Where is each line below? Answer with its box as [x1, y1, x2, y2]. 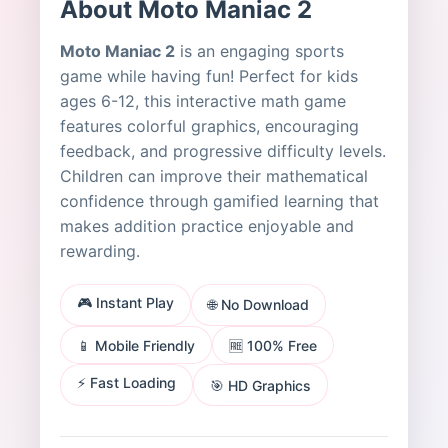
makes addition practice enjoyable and [60, 216, 354, 236]
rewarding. [60, 241, 140, 261]
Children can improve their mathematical [60, 166, 368, 186]
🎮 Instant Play [77, 294, 174, 311]
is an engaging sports [175, 41, 344, 61]
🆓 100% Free [229, 337, 317, 354]
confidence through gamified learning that [60, 191, 379, 211]
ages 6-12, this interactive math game [60, 91, 346, 111]
